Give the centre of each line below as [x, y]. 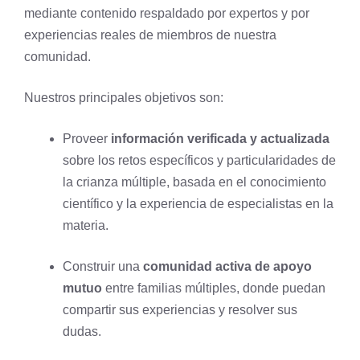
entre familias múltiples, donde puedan [214, 288]
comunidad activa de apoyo [226, 266]
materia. [86, 225]
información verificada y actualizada [220, 139]
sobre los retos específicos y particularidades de [199, 160]
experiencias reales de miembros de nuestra [150, 35]
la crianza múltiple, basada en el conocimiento [194, 182]
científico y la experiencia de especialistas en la [198, 204]
